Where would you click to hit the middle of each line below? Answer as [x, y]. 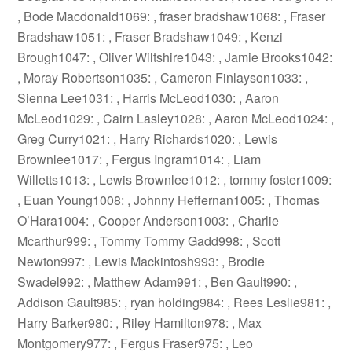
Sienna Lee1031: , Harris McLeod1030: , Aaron [148, 98]
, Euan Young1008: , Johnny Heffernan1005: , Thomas [169, 200]
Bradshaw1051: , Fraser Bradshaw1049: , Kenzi [150, 37]
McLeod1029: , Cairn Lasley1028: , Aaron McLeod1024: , [176, 118]
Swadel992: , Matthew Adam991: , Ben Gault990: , [158, 282]
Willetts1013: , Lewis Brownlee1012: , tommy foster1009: [175, 180]
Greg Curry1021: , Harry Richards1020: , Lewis [148, 139]
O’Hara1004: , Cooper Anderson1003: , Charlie [148, 220]
